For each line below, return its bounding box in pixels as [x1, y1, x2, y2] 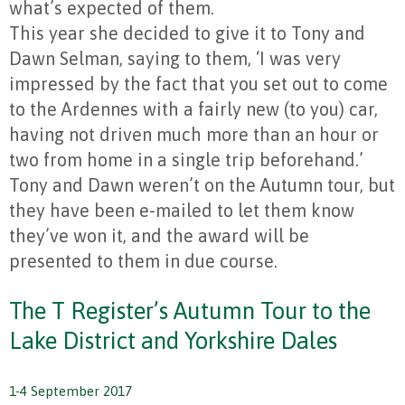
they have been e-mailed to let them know [9, 200, 354, 221]
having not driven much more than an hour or [9, 124, 379, 145]
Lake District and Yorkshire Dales [9, 327, 337, 354]
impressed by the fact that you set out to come [9, 73, 388, 94]
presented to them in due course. [9, 250, 278, 271]
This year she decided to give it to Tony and [9, 23, 365, 43]
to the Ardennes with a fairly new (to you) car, [9, 99, 378, 119]
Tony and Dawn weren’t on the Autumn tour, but [9, 174, 395, 195]
